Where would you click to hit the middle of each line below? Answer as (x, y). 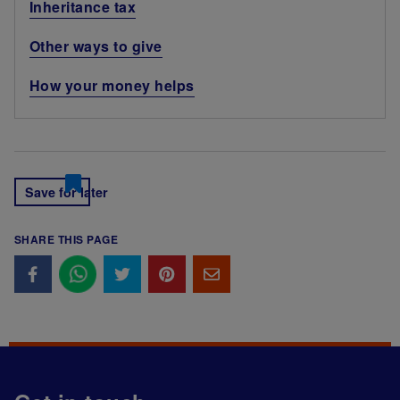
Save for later (67, 192)
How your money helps (112, 85)
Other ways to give (96, 46)
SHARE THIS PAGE (67, 239)
